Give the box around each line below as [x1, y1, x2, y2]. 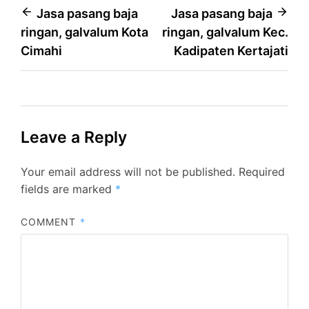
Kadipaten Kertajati [174, 43, 288, 58]
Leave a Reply [21, 127, 127, 147]
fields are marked [21, 181, 115, 196]
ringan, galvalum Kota [21, 24, 148, 39]
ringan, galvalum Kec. [162, 24, 288, 39]
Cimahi [21, 43, 62, 58]
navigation [20, 30, 105, 50]
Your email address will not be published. [21, 164, 235, 179]
